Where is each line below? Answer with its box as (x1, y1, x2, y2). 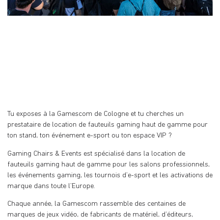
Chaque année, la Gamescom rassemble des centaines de (7, 200, 186, 208)
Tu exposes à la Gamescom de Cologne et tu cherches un (7, 110, 184, 118)
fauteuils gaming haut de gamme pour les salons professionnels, (7, 161, 210, 168)
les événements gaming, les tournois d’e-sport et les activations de (7, 171, 213, 179)
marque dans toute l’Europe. (7, 182, 95, 190)
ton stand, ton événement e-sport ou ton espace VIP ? (7, 132, 172, 140)
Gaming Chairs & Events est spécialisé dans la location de (7, 150, 185, 158)
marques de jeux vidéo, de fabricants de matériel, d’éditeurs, (7, 211, 193, 219)
